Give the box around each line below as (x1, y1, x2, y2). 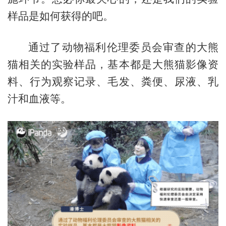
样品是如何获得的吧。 (7, 10, 114, 22)
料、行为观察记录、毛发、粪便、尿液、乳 (7, 75, 219, 87)
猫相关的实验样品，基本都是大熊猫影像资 (7, 58, 219, 70)
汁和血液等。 (7, 92, 71, 104)
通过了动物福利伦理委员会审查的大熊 (28, 41, 219, 53)
